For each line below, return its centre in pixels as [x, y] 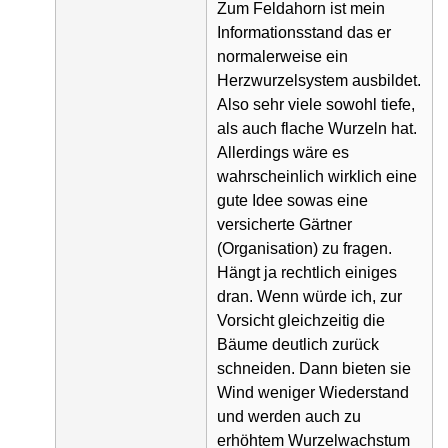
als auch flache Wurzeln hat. [317, 129]
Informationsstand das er [304, 33]
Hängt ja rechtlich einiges [307, 273]
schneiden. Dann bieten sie [314, 369]
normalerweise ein [282, 57]
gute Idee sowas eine [292, 201]
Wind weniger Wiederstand [313, 393]
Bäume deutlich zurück [298, 345]
